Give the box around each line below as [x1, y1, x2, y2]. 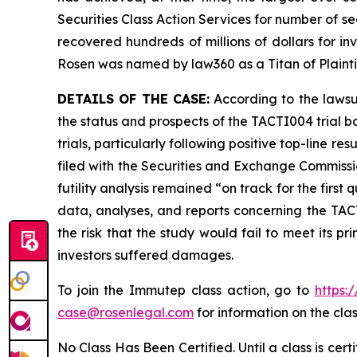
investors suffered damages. [57, 247, 233, 263]
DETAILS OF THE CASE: [57, 91, 210, 107]
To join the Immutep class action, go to [57, 282, 315, 298]
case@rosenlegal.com [57, 304, 194, 320]
